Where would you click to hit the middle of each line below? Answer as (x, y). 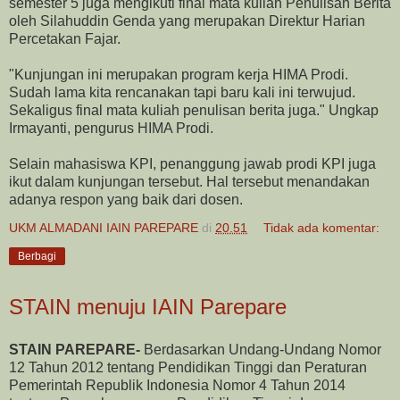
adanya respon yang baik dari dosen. (126, 199)
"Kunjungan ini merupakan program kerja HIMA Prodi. (179, 74)
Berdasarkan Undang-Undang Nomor (261, 349)
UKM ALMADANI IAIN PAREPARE (104, 227)
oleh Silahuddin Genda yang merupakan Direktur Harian (187, 21)
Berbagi (37, 256)
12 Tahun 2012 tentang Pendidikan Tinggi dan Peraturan (188, 367)
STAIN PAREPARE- (75, 349)
